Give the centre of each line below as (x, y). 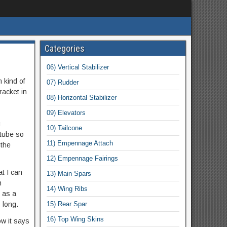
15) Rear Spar (67, 204)
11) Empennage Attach (80, 143)
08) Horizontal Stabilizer (81, 98)
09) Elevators (66, 113)
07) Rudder (62, 82)
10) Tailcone (64, 128)
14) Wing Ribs (67, 189)
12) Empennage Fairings (82, 158)
